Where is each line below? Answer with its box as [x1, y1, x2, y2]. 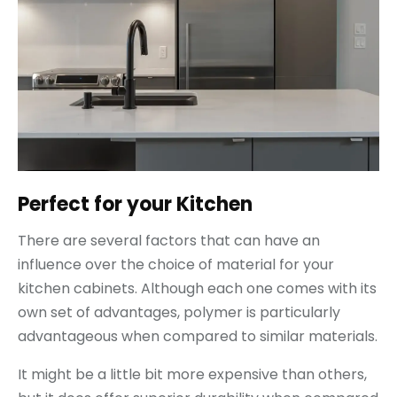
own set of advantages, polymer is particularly [18, 301, 340, 323]
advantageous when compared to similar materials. [18, 325, 378, 346]
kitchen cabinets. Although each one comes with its [18, 277, 377, 299]
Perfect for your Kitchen [18, 190, 253, 218]
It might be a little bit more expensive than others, [18, 363, 367, 385]
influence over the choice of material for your [18, 253, 334, 275]
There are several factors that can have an [18, 230, 320, 251]
